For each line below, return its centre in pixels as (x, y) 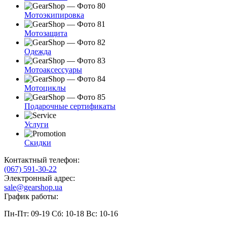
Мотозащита (46, 33)
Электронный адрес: (40, 178)
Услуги (36, 125)
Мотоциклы (45, 88)
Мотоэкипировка (54, 15)
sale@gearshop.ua (33, 187)
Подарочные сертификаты (70, 106)
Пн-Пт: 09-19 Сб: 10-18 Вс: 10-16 (61, 214)
